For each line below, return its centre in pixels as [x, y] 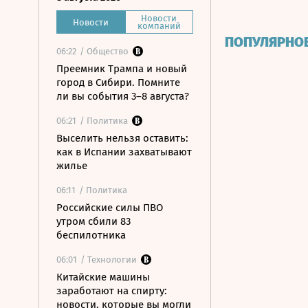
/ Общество [104, 51]
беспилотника [91, 235]
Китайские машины [103, 277]
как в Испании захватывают [124, 152]
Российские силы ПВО [110, 208]
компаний [159, 26]
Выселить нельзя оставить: [122, 138]
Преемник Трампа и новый [122, 69]
